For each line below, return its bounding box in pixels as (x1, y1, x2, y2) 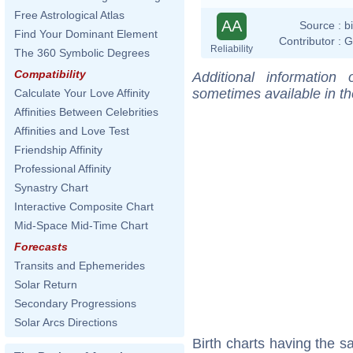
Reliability (210, 43, 253, 54)
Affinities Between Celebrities (14, 106, 158, 118)
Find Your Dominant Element (14, 28, 158, 40)
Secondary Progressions (14, 297, 136, 310)
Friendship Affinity (14, 143, 102, 156)
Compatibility (14, 68, 86, 80)
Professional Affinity (14, 162, 111, 175)
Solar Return (14, 278, 77, 291)
